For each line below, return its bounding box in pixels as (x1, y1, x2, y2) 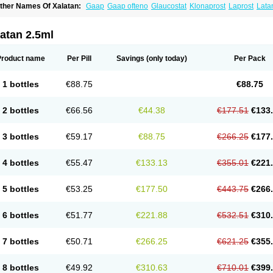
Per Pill (66, 54, 91, 63)
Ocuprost (168, 10, 197, 19)
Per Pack (234, 54, 266, 63)
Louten (141, 10, 165, 19)
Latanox (48, 10, 74, 19)
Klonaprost (190, 2, 225, 10)
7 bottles (2, 236, 39, 246)
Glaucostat (151, 2, 186, 10)
